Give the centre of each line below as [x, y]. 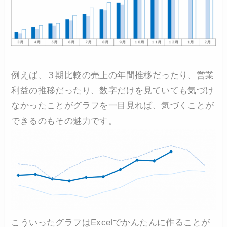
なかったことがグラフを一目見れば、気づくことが [113, 105]
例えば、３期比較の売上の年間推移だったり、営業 [113, 75]
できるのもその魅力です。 [64, 121]
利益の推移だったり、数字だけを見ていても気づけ [113, 90]
